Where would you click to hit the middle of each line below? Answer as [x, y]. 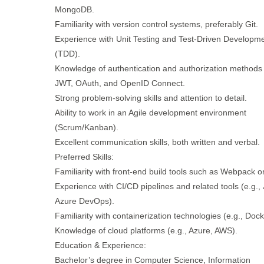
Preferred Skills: [84, 157]
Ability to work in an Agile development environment [150, 113]
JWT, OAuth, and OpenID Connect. [120, 83]
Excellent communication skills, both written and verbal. [157, 142]
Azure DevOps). [84, 201]
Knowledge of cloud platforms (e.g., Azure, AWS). [146, 230]
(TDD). [67, 54]
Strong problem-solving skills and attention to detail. [151, 98]
